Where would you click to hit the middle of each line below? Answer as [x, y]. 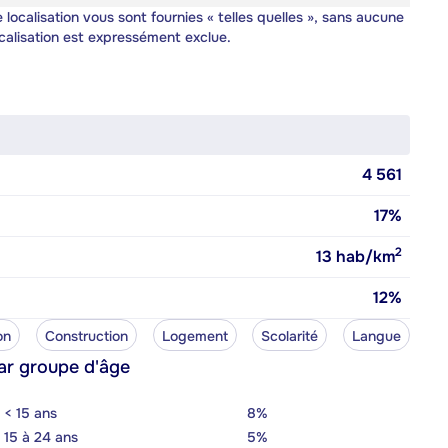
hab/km [363, 256]
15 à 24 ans [41, 436]
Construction [86, 335]
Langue [376, 335]
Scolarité [290, 335]
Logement [194, 335]
